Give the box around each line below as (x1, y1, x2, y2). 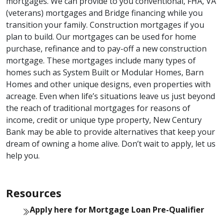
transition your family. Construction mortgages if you (6, 19, 204, 31)
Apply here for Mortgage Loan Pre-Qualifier (30, 204, 204, 216)
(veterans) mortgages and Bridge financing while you (6, 7, 203, 19)
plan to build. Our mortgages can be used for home (6, 31, 196, 43)
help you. (6, 150, 40, 162)
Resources (6, 186, 61, 201)
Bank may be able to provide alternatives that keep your (6, 126, 215, 138)
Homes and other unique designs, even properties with (6, 79, 211, 90)
